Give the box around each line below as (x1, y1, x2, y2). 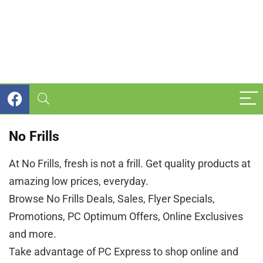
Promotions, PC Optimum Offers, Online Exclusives (9, 210, 243, 222)
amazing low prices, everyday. (9, 175, 149, 187)
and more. (9, 228, 56, 240)
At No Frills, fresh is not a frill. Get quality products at (9, 157, 251, 170)
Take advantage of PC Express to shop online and (9, 245, 238, 258)
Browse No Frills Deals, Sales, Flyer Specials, (9, 193, 215, 205)
